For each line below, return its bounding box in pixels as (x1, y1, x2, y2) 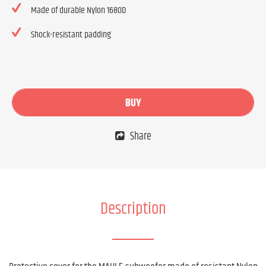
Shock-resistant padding (31, 27, 111, 42)
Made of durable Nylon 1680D (31, 3, 126, 18)
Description (100, 197, 166, 221)
